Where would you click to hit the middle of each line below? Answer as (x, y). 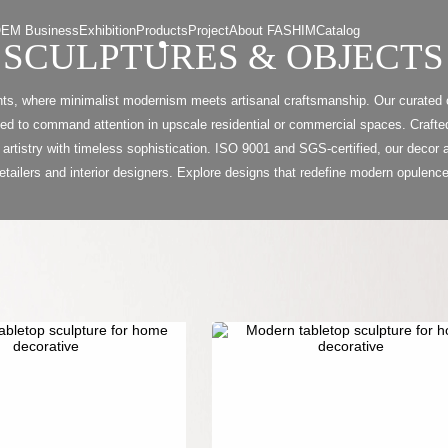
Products (162, 30)
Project (209, 30)
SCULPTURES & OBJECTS (224, 56)
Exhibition (108, 30)
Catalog (338, 30)
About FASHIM (273, 30)
